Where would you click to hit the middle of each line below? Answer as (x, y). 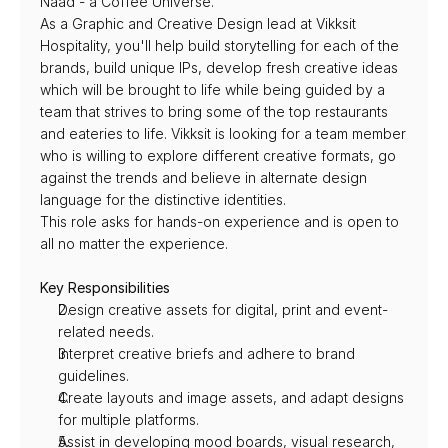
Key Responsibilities (105, 287)
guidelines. (93, 375)
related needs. (106, 331)
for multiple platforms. (128, 419)
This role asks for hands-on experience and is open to (219, 221)
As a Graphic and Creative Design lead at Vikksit (198, 23)
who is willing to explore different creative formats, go (218, 155)
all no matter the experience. (134, 243)
